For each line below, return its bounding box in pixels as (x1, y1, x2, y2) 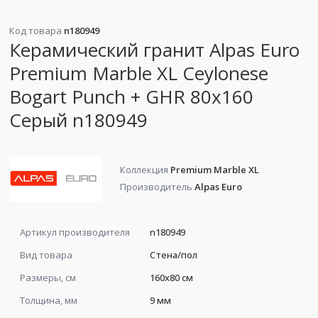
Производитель (120, 180, 194, 194)
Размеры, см (20, 270, 76, 284)
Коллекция (120, 163, 170, 176)
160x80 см (150, 270, 193, 284)
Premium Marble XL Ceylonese (9, 60, 268, 87)
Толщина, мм (20, 293, 77, 307)
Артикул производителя (20, 225, 130, 238)
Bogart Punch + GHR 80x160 (9, 84, 253, 110)
